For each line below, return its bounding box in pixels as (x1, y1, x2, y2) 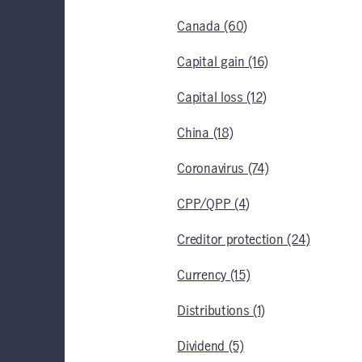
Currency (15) (177, 269, 250, 282)
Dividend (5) (177, 340, 244, 353)
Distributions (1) (177, 305, 265, 318)
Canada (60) (177, 20, 247, 33)
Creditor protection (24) (177, 234, 310, 246)
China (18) (177, 127, 234, 140)
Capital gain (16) (177, 56, 268, 69)
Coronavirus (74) (177, 162, 269, 175)
